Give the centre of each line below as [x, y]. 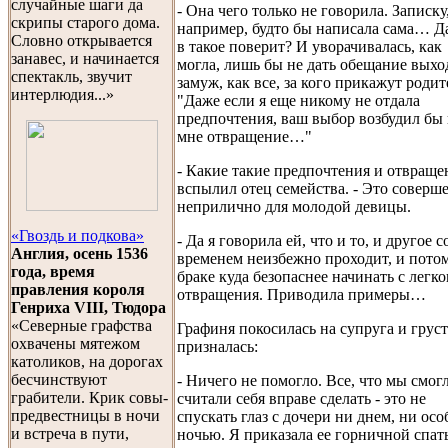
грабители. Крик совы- [89, 397]
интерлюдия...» [62, 94]
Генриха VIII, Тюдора [88, 307]
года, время [53, 271]
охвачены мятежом [75, 343]
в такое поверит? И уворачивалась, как [309, 46]
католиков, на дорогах [87, 361]
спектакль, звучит [71, 76]
